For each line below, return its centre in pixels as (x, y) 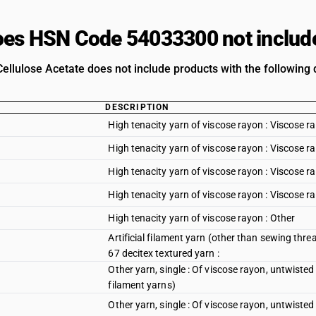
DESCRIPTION (137, 107)
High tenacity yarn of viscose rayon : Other (202, 218)
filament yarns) (142, 285)
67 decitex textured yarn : (164, 253)
